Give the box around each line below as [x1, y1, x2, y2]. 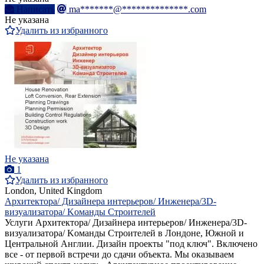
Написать [16, 4, 55, 15]
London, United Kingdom [5, 186, 102, 196]
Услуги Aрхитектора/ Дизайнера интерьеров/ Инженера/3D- [5, 217, 247, 228]
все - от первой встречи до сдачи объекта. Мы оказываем [5, 249, 234, 260]
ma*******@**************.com [69, 4, 206, 15]
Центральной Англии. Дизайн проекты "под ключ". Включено [5, 239, 258, 249]
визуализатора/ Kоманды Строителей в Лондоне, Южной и [5, 228, 244, 239]
